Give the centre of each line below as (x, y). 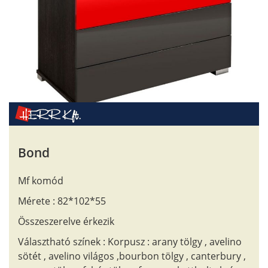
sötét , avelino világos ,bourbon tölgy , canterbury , (132, 256)
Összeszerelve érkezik (66, 221)
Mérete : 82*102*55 (62, 201)
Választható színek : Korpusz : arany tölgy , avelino (130, 242)
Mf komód (41, 181)
